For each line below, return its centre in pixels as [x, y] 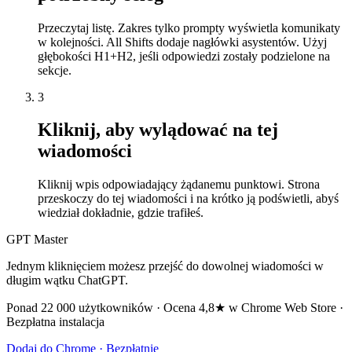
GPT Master [37, 240]
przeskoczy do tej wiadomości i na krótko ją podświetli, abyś [188, 199]
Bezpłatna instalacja [55, 322]
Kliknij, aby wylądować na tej [158, 130]
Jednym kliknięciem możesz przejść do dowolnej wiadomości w [165, 266]
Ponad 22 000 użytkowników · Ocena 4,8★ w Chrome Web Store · [175, 308]
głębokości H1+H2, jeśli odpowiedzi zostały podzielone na [184, 56]
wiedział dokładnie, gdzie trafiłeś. [121, 213]
